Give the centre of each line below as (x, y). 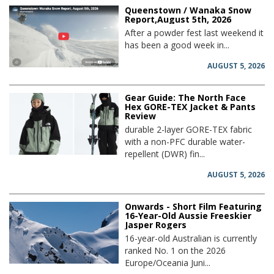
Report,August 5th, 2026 (178, 20)
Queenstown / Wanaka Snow (188, 10)
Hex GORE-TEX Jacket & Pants (191, 107)
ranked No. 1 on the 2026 (176, 251)
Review (141, 116)
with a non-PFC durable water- (185, 142)
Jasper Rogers (156, 225)
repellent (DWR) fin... (165, 154)
